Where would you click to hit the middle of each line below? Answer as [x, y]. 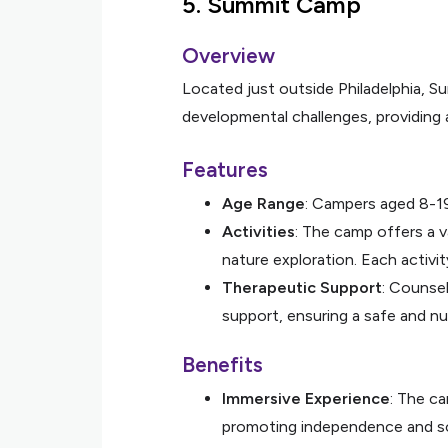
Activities [258, 231]
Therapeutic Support [302, 287]
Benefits [222, 364]
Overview [228, 55]
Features [225, 169]
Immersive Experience [306, 398]
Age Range [263, 203]
